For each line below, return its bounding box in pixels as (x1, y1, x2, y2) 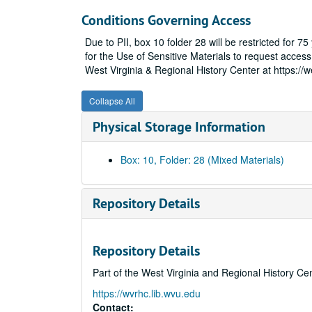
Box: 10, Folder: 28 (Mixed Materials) (120, 153, 284, 166)
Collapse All (89, 95, 135, 107)
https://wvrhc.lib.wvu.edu (93, 286, 201, 300)
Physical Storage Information (93, 118, 265, 136)
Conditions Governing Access (81, 11, 251, 29)
